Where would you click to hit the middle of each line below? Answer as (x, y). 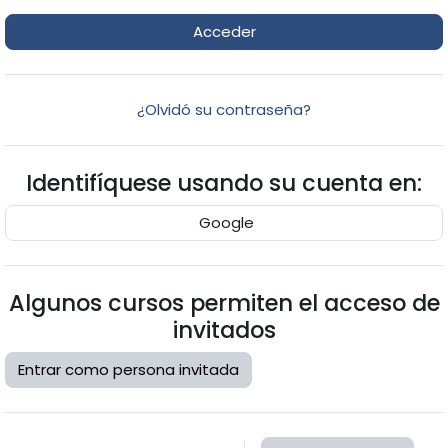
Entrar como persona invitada (129, 370)
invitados (224, 330)
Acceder (224, 32)
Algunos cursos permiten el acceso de (224, 303)
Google (224, 223)
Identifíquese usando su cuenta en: (224, 183)
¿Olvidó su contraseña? (224, 110)
